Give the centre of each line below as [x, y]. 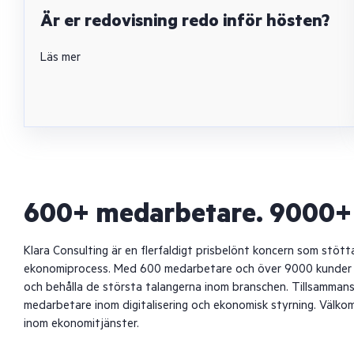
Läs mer [60, 57]
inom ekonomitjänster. [81, 324]
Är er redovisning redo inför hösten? [185, 21]
